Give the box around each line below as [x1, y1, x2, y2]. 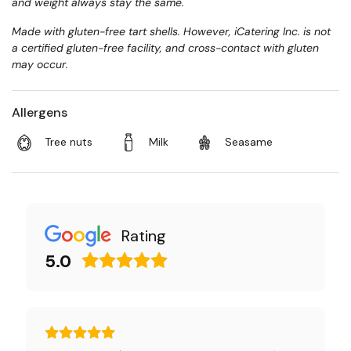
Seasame [225, 135, 273, 149]
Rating [121, 225, 166, 246]
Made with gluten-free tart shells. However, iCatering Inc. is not [12, 24, 331, 38]
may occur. [12, 57, 68, 71]
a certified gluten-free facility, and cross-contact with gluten [12, 41, 319, 55]
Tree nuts [45, 135, 92, 149]
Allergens [12, 104, 67, 121]
